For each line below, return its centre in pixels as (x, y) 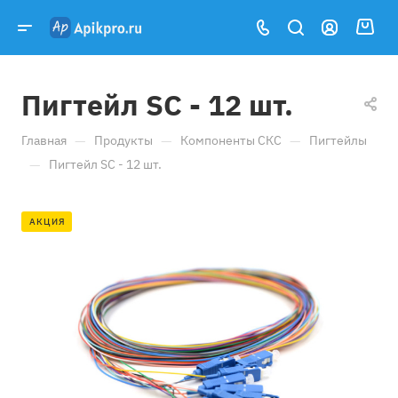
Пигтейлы (338, 140)
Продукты (123, 140)
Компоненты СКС (231, 140)
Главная (44, 140)
